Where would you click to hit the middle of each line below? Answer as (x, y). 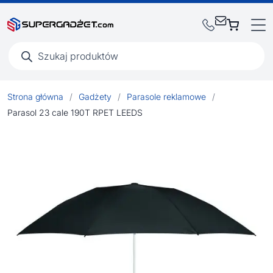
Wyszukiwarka (36, 44)
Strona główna (35, 97)
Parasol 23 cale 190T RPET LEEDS (75, 112)
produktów (28, 53)
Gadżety (95, 97)
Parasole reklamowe (166, 97)
